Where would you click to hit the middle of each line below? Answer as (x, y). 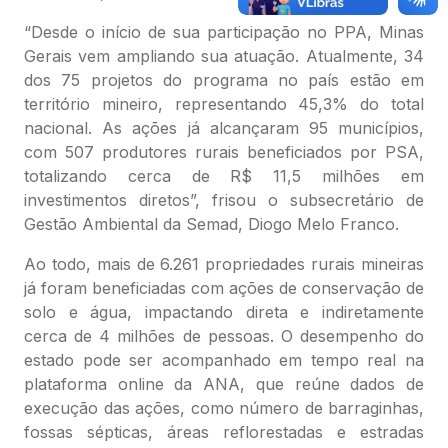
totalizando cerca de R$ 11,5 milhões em (224, 175)
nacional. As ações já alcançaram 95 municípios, (224, 127)
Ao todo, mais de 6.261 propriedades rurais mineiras (224, 263)
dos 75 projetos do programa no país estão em (224, 79)
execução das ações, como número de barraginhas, (224, 407)
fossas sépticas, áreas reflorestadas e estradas (224, 431)
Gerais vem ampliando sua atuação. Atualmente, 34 (224, 55)
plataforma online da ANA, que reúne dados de (224, 383)
